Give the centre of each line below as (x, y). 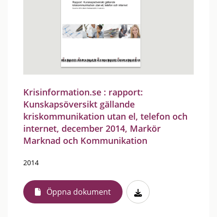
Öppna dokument (79, 192)
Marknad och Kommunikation (85, 140)
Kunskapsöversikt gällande (79, 104)
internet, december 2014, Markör (92, 128)
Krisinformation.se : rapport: (83, 92)
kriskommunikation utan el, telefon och (105, 116)
